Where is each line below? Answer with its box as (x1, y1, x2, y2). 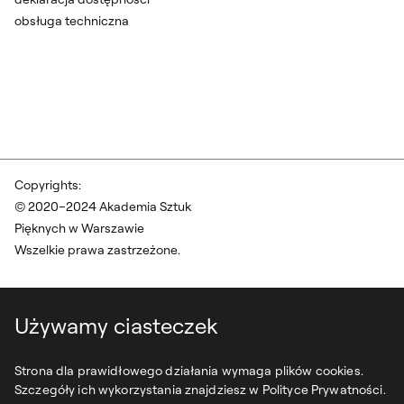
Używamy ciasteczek (14, 312, 217, 339)
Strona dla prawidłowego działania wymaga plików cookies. (14, 363, 363, 379)
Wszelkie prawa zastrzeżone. (14, 242, 180, 259)
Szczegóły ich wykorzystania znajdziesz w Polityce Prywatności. (14, 381, 386, 398)
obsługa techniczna (14, 13, 129, 30)
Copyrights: (14, 177, 81, 194)
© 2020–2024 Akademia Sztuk (14, 198, 191, 216)
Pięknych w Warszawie (14, 220, 144, 237)
